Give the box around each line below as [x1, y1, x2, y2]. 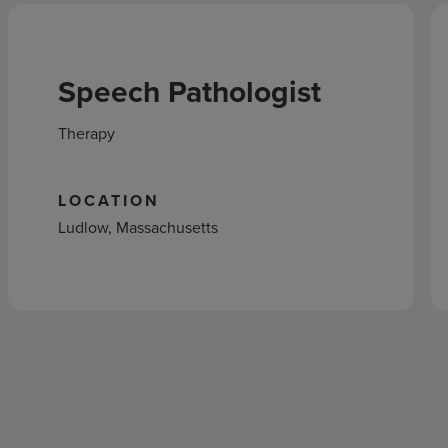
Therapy [57, 122, 115, 144]
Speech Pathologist [57, 70, 321, 113]
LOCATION [57, 189, 160, 212]
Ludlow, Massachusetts [57, 216, 218, 238]
